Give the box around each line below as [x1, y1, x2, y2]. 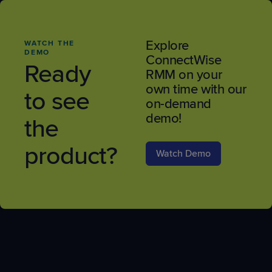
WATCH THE [24, 38, 75, 48]
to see [24, 86, 90, 117]
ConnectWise [145, 52, 222, 69]
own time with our [145, 81, 246, 98]
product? [24, 140, 118, 171]
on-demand [145, 95, 211, 112]
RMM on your [145, 66, 222, 83]
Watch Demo [155, 147, 211, 160]
